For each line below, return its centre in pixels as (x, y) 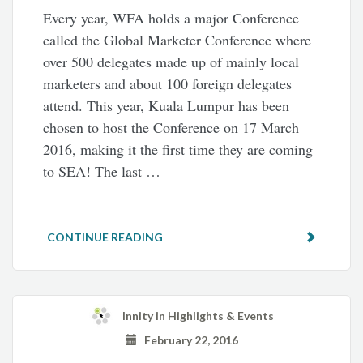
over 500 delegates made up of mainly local (171, 61)
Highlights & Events (221, 315)
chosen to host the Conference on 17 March (171, 127)
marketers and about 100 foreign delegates (168, 83)
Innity (138, 315)
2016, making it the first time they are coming (178, 149)
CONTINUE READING (105, 237)
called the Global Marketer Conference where (177, 39)
